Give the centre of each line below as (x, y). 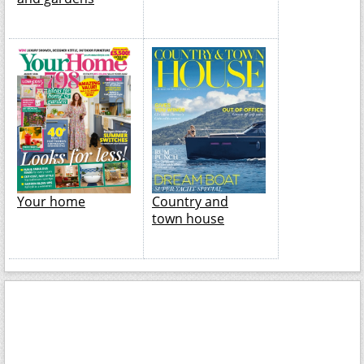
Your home (51, 201)
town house (188, 218)
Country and (190, 201)
